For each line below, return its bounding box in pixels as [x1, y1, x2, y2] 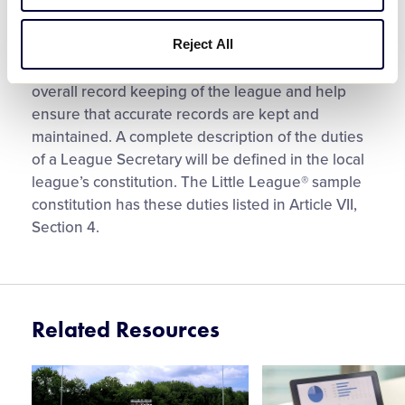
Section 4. [32, 218, 99, 237]
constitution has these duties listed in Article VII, [32, 195, 357, 214]
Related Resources [32, 315, 220, 344]
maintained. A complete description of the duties [32, 127, 363, 146]
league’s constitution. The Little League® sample [32, 173, 362, 192]
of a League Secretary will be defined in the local [32, 150, 364, 169]
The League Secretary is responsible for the [32, 60, 332, 79]
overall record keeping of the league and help [32, 82, 346, 101]
